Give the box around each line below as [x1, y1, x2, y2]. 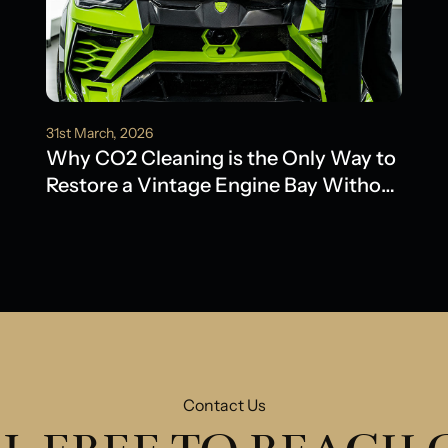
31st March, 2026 [46, 124, 153, 143]
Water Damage [46, 200, 192, 225]
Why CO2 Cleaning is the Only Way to [46, 146, 396, 171]
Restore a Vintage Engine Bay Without [46, 173, 401, 198]
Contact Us [182, 395, 266, 416]
